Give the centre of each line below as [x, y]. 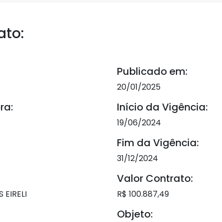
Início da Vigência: [162, 107]
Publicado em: [152, 71]
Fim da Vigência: [158, 143]
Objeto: [135, 214]
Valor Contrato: [155, 178]
